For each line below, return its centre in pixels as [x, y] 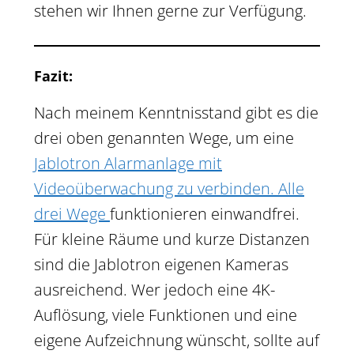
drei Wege [72, 213]
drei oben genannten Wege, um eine [164, 137]
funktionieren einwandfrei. [205, 213]
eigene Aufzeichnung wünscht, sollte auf [177, 340]
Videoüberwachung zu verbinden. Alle [169, 188]
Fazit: [53, 75]
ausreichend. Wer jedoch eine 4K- [154, 289]
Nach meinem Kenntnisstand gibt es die [176, 112]
